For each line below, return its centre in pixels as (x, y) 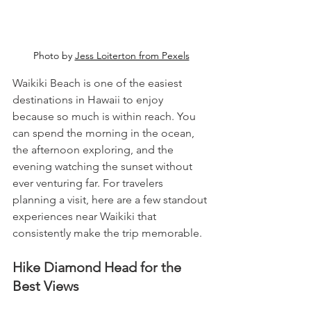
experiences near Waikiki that (86, 217)
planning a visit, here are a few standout (111, 200)
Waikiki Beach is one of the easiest (99, 83)
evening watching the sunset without (104, 167)
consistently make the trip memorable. (107, 233)
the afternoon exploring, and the (94, 150)
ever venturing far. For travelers (89, 183)
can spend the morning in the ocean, (105, 133)
